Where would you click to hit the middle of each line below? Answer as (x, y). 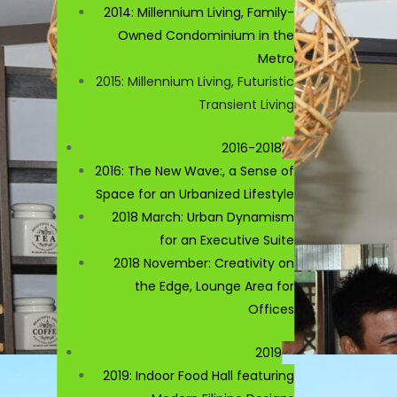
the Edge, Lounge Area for (215, 286)
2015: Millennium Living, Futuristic (195, 81)
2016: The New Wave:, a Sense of (195, 171)
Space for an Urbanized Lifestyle (195, 194)
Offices (272, 309)
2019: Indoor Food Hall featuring (199, 375)
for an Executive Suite (227, 240)
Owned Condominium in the (206, 35)
